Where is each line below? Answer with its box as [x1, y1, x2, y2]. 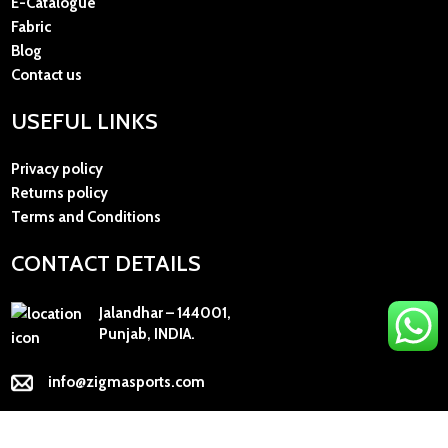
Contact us [11, 66, 82, 85]
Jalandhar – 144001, [98, 304, 231, 323]
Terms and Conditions [11, 208, 161, 227]
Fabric [11, 18, 51, 37]
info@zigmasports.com [48, 373, 205, 392]
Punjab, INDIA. [98, 325, 195, 344]
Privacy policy [11, 160, 103, 179]
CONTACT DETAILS [11, 250, 201, 278]
